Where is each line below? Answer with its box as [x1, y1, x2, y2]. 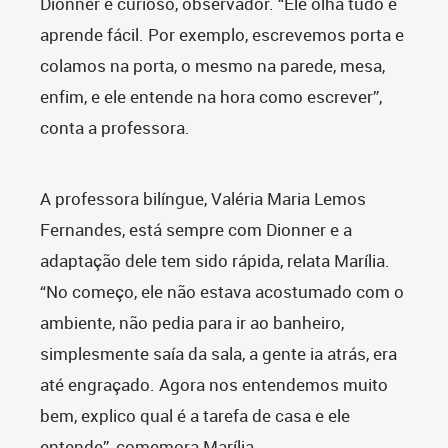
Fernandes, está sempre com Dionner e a [40, 218, 352, 242]
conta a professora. [40, 116, 190, 140]
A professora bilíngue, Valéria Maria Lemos [40, 187, 366, 211]
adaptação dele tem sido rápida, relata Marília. [40, 249, 390, 273]
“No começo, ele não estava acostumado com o [40, 280, 404, 304]
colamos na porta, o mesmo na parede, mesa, [40, 54, 385, 78]
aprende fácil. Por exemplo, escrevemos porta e [40, 23, 404, 47]
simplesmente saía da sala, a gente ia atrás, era [40, 342, 397, 366]
